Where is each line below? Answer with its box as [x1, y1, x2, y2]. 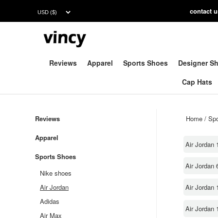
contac [190, 6, 210, 16]
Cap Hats [182, 77, 212, 87]
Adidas [40, 197, 59, 206]
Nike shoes [40, 168, 72, 178]
